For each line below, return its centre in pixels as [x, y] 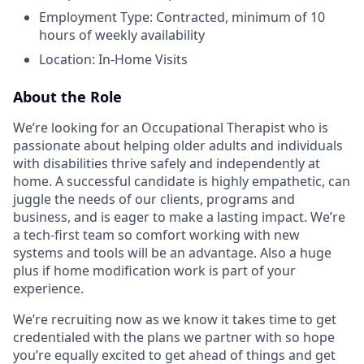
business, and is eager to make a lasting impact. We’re [179, 217]
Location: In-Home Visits [113, 59]
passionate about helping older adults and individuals [178, 145]
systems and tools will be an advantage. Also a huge [172, 253]
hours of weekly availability [122, 35]
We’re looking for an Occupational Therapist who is [171, 128]
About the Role [67, 97]
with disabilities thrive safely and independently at [167, 163]
